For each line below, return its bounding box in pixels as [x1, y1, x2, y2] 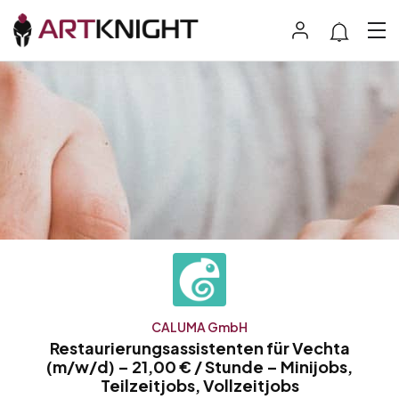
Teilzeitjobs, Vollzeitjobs [100, 374, 299, 395]
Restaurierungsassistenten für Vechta [49, 337, 350, 358]
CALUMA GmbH [151, 318, 248, 335]
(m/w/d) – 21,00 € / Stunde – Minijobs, [46, 355, 353, 377]
